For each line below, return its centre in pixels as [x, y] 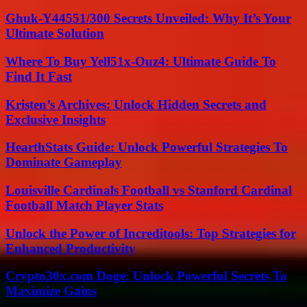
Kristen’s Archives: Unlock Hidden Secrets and [136, 104]
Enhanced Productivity [71, 248]
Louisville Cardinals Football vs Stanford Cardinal [149, 190]
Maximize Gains [51, 291]
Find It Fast [39, 76]
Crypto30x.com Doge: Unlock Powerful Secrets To [146, 276]
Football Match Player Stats [84, 205]
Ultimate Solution [55, 34]
